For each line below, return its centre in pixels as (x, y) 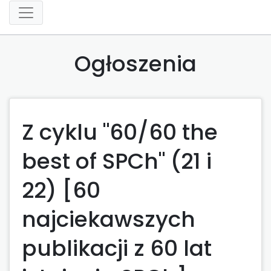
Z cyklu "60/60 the (120, 132)
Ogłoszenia (135, 64)
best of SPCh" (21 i (117, 161)
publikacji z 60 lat (117, 248)
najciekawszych (109, 219)
